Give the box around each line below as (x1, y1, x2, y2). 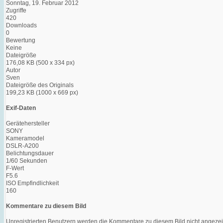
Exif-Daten (6, 104, 36, 111)
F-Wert (6, 164, 24, 172)
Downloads (6, 21, 37, 29)
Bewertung (6, 36, 35, 44)
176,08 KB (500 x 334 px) (6, 59, 75, 66)
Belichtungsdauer (6, 149, 54, 157)
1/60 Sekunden (6, 157, 47, 164)
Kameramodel (6, 134, 44, 142)
